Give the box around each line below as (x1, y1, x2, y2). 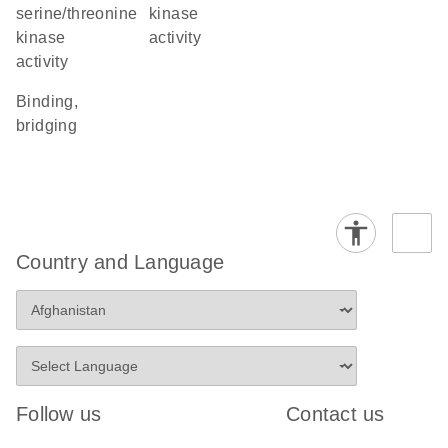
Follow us (16, 403, 102, 425)
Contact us (286, 403, 385, 425)
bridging (16, 117, 78, 134)
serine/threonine (16, 5, 138, 22)
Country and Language (16, 251, 224, 273)
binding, (16, 93, 28, 110)
